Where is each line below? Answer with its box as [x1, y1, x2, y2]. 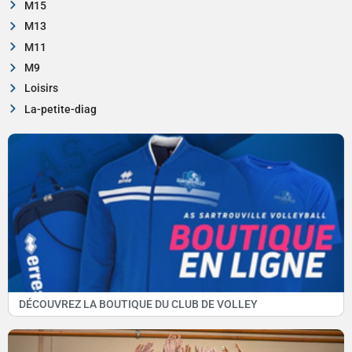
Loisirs [24, 82, 58, 96]
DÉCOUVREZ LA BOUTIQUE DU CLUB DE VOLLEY [18, 297, 258, 311]
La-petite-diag [24, 102, 97, 116]
